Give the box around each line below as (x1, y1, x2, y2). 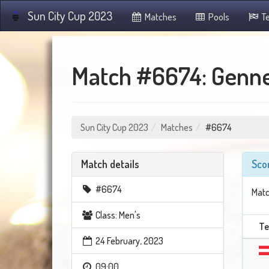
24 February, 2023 (93, 235, 163, 247)
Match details (81, 157, 139, 171)
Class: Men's (93, 209, 141, 221)
